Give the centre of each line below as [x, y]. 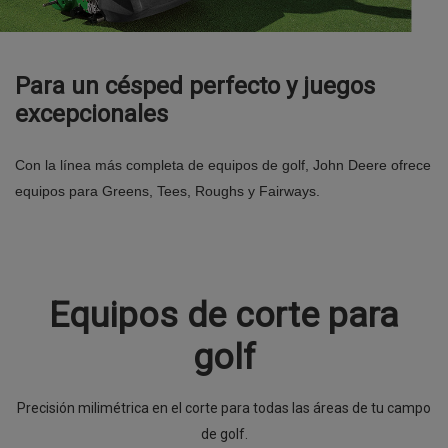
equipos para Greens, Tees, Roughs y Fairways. [167, 190]
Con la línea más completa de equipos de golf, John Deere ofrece [223, 164]
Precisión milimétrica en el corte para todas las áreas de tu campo [224, 407]
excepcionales [91, 113]
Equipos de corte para [224, 315]
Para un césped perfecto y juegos [195, 85]
